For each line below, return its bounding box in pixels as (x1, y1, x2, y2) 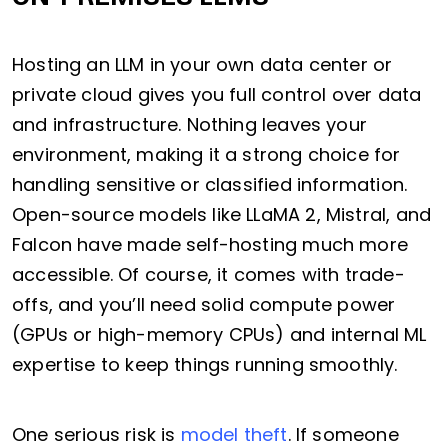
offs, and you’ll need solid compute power (12, 292, 396, 318)
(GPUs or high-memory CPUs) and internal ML (12, 322, 427, 348)
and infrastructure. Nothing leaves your (12, 112, 368, 138)
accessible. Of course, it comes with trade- (12, 262, 405, 288)
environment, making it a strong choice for (12, 142, 401, 168)
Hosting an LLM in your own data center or (12, 52, 393, 78)
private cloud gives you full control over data (12, 82, 422, 108)
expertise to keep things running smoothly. (12, 352, 398, 378)
